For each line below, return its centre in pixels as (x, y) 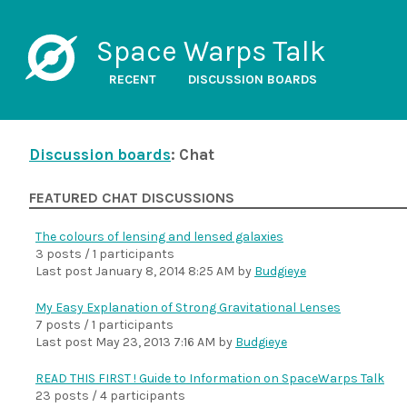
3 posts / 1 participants (105, 254)
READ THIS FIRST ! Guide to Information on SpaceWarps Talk (210, 378)
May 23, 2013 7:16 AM (155, 342)
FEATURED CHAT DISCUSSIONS (132, 198)
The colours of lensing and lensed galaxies (159, 237)
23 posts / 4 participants (110, 396)
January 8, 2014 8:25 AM (165, 271)
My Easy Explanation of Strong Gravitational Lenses (188, 308)
